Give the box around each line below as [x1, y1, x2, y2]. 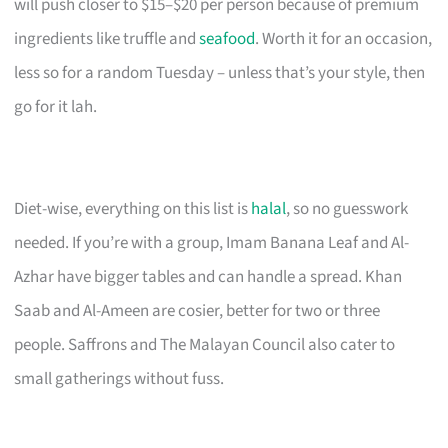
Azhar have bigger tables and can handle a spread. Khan [14, 264, 403, 289]
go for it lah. [14, 94, 98, 119]
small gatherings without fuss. [14, 366, 225, 391]
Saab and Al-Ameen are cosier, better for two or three [14, 298, 381, 323]
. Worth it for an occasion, [255, 26, 433, 51]
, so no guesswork [286, 196, 409, 221]
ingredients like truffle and [14, 26, 200, 51]
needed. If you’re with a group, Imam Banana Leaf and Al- [14, 230, 410, 255]
